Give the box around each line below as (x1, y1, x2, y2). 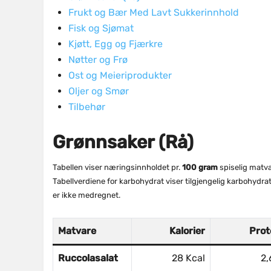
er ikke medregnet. (53, 191, 120, 200)
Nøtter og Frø (68, 54, 128, 66)
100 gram (182, 163, 218, 172)
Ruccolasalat (58, 252, 118, 264)
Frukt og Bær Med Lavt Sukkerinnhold (68, 7, 239, 19)
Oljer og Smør (68, 85, 129, 97)
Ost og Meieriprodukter (68, 70, 172, 82)
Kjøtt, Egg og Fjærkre (68, 38, 163, 50)
